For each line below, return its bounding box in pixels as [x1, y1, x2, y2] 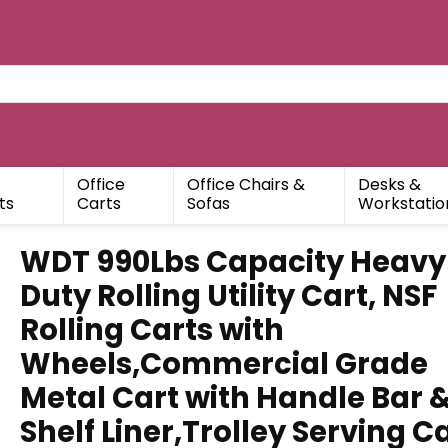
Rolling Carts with [20, 310, 284, 351]
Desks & [357, 173, 421, 197]
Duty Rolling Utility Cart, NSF [20, 276, 437, 317]
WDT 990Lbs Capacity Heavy [20, 242, 446, 283]
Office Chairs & [186, 173, 305, 197]
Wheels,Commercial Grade [20, 344, 428, 385]
